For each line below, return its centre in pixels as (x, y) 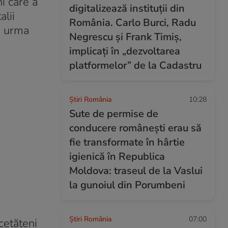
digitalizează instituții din (127, 8)
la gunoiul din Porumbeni (127, 185)
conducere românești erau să (135, 128)
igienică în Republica (117, 156)
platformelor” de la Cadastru (135, 65)
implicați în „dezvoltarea (125, 51)
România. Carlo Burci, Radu (133, 23)
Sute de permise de (114, 114)
